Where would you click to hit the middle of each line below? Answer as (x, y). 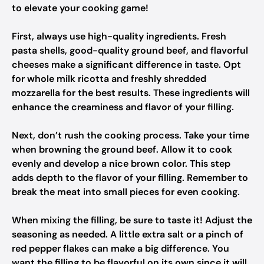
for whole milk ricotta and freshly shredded (109, 79)
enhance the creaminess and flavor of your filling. (123, 107)
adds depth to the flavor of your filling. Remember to (130, 178)
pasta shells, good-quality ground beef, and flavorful (130, 50)
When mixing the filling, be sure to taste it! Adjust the (132, 220)
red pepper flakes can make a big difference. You (121, 248)
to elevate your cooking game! (80, 8)
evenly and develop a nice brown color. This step (121, 164)
